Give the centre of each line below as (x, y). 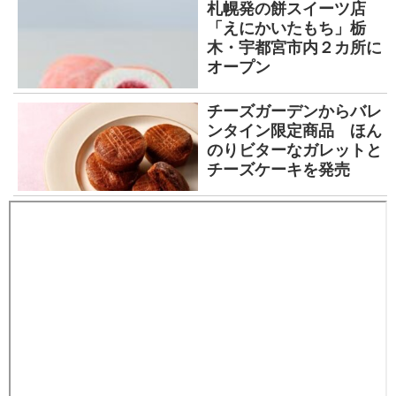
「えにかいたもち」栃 (286, 28)
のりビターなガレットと (294, 150)
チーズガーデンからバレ (294, 111)
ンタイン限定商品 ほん (294, 130)
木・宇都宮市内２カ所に (294, 47)
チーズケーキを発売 (278, 169)
